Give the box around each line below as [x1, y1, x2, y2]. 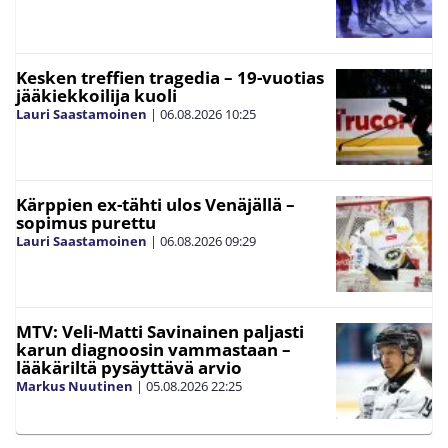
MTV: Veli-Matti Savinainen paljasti [16, 319, 304, 343]
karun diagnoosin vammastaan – [16, 337, 291, 361]
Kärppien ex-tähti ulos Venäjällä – [16, 192, 295, 216]
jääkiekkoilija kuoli [16, 83, 177, 107]
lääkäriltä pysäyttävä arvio [16, 355, 242, 379]
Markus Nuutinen [16, 376, 133, 395]
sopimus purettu [16, 210, 156, 234]
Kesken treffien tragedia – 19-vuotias [16, 65, 324, 89]
